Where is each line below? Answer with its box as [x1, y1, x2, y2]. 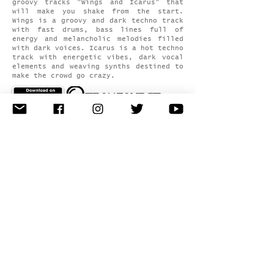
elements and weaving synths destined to [12, 63, 183, 70]
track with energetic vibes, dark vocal [12, 54, 183, 61]
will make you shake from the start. [12, 8, 183, 15]
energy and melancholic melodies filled [12, 35, 183, 42]
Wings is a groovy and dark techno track [12, 17, 183, 24]
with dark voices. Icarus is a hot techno [12, 45, 183, 51]
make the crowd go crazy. [12, 72, 115, 79]
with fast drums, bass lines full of [12, 26, 183, 33]
